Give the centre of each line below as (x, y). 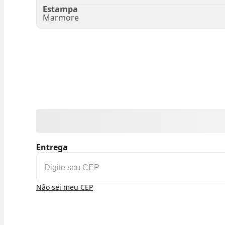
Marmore (61, 18)
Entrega (52, 147)
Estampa (60, 9)
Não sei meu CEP (65, 187)
